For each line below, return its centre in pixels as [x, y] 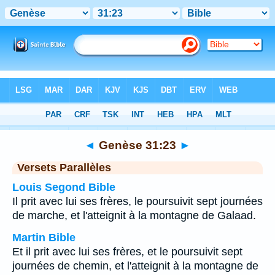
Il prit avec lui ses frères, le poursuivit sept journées [137, 201]
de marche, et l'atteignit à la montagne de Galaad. [134, 215]
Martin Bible [44, 238]
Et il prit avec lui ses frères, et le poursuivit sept [127, 252]
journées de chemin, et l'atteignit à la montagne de [135, 266]
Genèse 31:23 [137, 145]
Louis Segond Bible [64, 187]
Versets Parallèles [64, 168]
